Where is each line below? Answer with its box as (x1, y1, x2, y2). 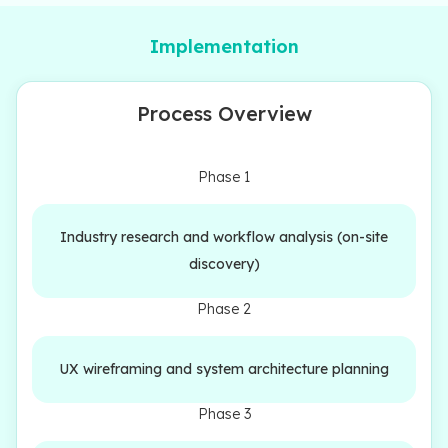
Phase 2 (197, 299, 251, 318)
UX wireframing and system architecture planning (59, 359, 389, 378)
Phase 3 (197, 404, 251, 423)
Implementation (149, 34, 299, 58)
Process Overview (136, 100, 312, 126)
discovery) (188, 254, 260, 273)
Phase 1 (198, 167, 250, 186)
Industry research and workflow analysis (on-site (60, 227, 388, 246)
